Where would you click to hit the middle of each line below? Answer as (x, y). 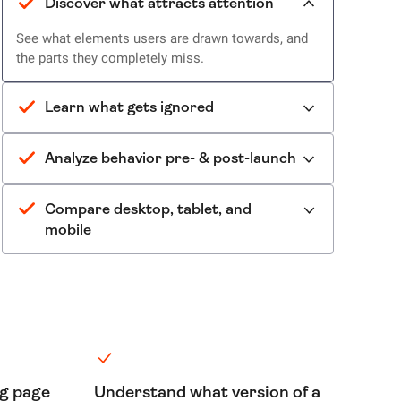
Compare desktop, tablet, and (148, 209)
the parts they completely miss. (110, 59)
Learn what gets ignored (129, 107)
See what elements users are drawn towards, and (162, 39)
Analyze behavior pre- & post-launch (170, 158)
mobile (68, 229)
